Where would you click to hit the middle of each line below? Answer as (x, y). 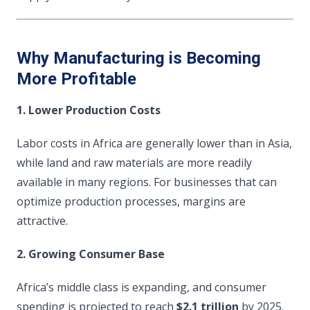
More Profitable (76, 79)
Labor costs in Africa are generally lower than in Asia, (154, 143)
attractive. (42, 221)
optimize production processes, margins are (131, 201)
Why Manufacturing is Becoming (139, 58)
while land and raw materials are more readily (134, 163)
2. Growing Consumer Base (91, 254)
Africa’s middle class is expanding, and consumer (142, 287)
